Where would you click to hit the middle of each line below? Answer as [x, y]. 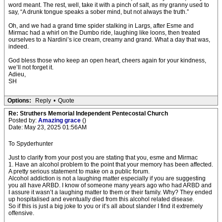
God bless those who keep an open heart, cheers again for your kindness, [107, 60]
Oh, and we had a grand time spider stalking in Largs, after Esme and [101, 26]
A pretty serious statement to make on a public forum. [79, 171]
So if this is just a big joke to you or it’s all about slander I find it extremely [106, 206]
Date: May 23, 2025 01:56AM [48, 127]
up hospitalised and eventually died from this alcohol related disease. [101, 199]
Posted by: [23, 120]
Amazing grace [60, 120]
